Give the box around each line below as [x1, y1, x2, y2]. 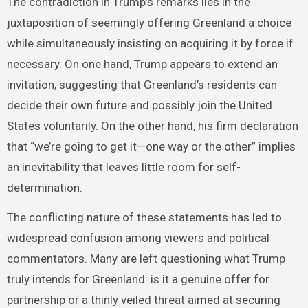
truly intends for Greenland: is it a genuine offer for [6, 272, 269, 286]
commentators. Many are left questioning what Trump [6, 251, 285, 265]
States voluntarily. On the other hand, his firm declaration [6, 118, 298, 133]
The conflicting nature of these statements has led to [6, 210, 282, 224]
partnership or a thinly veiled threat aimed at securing [6, 292, 280, 307]
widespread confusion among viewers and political [6, 230, 269, 245]
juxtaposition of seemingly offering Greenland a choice [6, 15, 291, 30]
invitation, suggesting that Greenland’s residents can [6, 77, 277, 91]
